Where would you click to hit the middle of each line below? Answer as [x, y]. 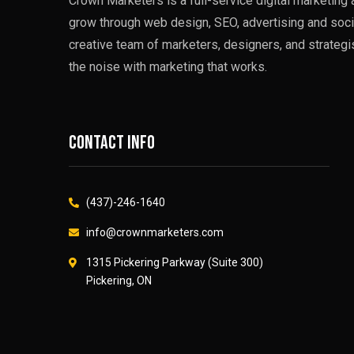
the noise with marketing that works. [168, 67]
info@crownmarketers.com [155, 232]
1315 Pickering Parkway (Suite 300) [175, 262]
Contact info [112, 143]
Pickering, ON [119, 281]
